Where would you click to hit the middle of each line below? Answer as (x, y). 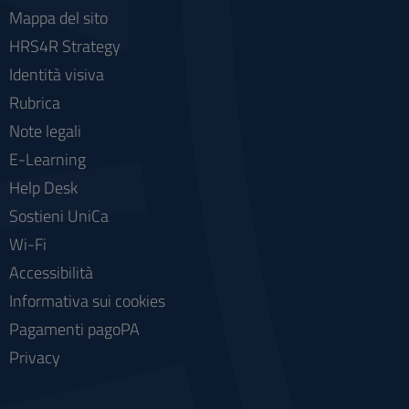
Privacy (35, 357)
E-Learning (47, 159)
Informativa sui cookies (87, 301)
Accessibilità (51, 273)
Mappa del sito (58, 18)
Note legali (45, 131)
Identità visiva (57, 74)
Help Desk (43, 188)
